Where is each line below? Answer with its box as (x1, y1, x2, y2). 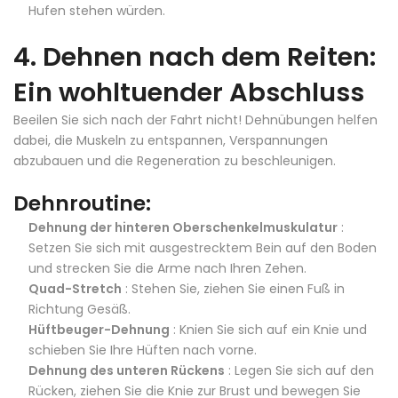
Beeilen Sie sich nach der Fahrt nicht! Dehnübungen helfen (13, 111, 378, 129)
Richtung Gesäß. (28, 300, 131, 318)
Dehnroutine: (13, 189, 151, 218)
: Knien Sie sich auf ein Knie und (170, 321, 367, 338)
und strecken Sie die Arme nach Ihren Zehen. (28, 259, 306, 277)
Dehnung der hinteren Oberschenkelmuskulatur (28, 219, 338, 236)
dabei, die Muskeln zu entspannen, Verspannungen (13, 131, 328, 149)
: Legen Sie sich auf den (225, 362, 374, 379)
